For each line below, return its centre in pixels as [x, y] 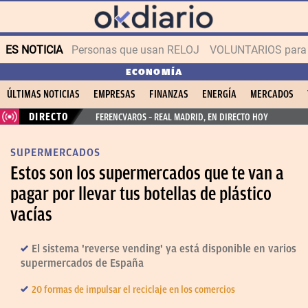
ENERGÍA [219, 94]
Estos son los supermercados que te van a [147, 173]
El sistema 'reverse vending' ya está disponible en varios [164, 249]
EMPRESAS [114, 94]
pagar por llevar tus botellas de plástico [141, 194]
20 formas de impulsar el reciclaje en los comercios [133, 290]
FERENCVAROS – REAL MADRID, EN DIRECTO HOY [181, 117]
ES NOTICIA [34, 49]
